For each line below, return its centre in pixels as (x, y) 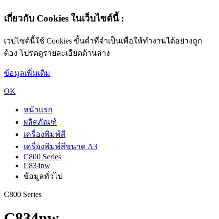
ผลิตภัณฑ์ (40, 122)
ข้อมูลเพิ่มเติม (27, 73)
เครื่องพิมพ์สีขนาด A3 (60, 146)
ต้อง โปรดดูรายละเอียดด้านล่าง (57, 53)
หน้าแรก (38, 109)
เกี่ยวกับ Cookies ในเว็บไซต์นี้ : (64, 18)
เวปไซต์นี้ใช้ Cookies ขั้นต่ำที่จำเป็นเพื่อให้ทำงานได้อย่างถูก (103, 41)
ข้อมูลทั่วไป (43, 176)
